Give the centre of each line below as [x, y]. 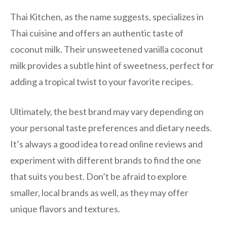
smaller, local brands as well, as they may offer [99, 192]
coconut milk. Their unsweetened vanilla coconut [107, 49]
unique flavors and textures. [65, 209]
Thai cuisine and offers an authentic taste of [97, 33]
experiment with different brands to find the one [106, 160]
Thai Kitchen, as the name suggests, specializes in [107, 16]
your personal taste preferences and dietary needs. [111, 127]
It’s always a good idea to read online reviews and [106, 144]
